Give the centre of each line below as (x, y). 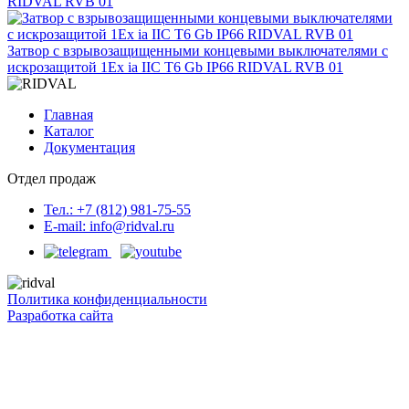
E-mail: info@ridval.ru (109, 226)
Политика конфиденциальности (107, 299)
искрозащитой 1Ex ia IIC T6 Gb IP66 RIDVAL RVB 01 (175, 67)
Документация (89, 147)
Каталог (69, 131)
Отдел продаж (52, 178)
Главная (68, 115)
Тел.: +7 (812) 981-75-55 (117, 210)
